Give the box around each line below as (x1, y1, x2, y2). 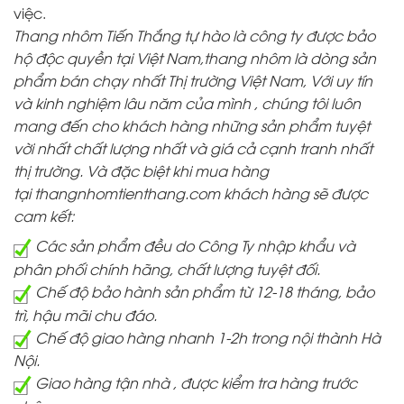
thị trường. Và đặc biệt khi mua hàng (14, 161, 269, 181)
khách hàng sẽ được (220, 183, 368, 204)
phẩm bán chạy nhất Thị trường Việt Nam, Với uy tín (14, 70, 372, 91)
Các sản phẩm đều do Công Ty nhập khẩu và (32, 235, 355, 256)
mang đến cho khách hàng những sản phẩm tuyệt (14, 115, 370, 136)
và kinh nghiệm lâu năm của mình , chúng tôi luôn (14, 93, 361, 114)
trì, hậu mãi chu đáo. (14, 304, 157, 325)
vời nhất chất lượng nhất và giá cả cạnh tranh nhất (14, 138, 372, 159)
